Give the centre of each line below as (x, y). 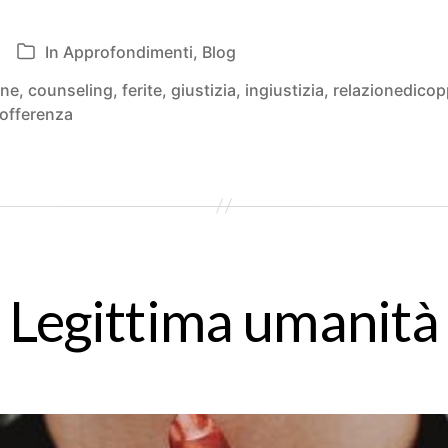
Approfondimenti (128, 51)
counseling (70, 89)
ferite (142, 89)
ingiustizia (284, 89)
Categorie (53, 54)
